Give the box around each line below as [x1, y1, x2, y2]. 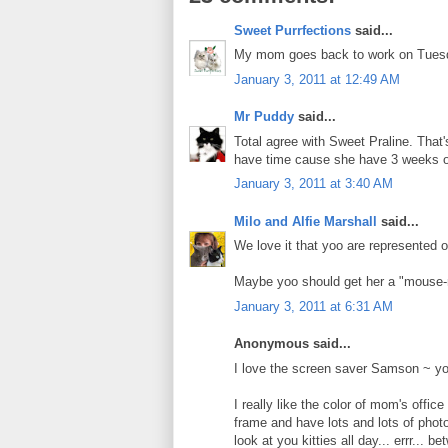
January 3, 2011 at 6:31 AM [234, 298, 393, 314]
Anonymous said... [234, 336, 351, 352]
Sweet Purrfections [234, 22, 351, 38]
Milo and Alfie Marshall [234, 213, 377, 229]
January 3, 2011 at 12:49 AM [234, 71, 400, 87]
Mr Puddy [234, 109, 294, 125]
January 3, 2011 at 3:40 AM [234, 176, 393, 192]
